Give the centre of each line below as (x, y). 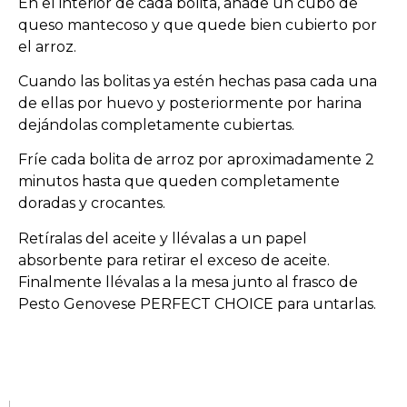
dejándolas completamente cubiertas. (156, 124)
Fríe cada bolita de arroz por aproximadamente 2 (196, 160)
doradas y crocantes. (92, 203)
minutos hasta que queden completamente (179, 182)
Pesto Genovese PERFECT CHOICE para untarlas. (197, 303)
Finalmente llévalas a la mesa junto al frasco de (188, 282)
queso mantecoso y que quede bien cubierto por (198, 25)
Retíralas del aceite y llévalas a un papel (163, 238)
